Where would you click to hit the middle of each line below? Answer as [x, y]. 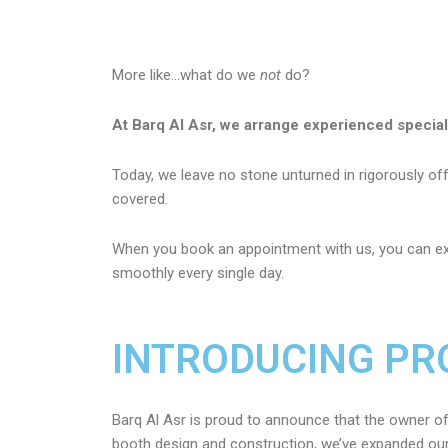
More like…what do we [186, 74]
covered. [140, 199]
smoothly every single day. [198, 273]
